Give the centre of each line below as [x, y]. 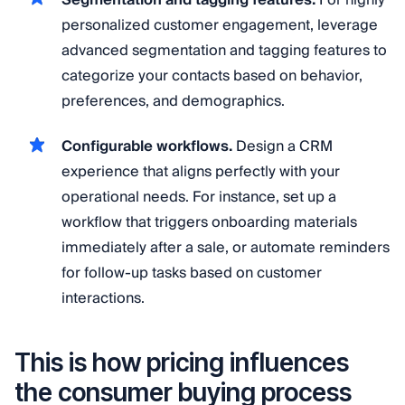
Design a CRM [283, 146]
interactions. [103, 298]
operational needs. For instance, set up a [199, 197]
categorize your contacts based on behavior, [212, 75]
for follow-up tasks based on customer [192, 273]
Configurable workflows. [147, 146]
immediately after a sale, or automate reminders [226, 247]
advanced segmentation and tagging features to [224, 50]
